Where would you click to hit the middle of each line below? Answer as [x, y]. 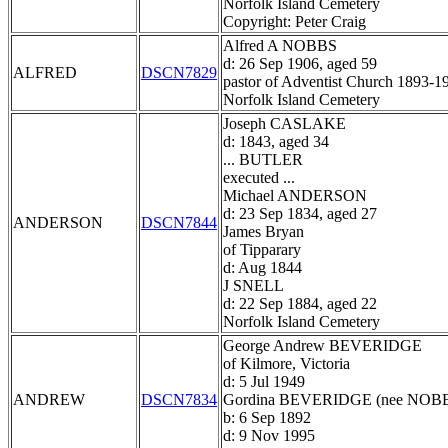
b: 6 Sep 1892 [267, 418]
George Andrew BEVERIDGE [322, 346]
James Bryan [263, 232]
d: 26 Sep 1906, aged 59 [300, 64]
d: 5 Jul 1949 [264, 382]
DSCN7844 [179, 223]
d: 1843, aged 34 [276, 142]
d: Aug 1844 [262, 268]
